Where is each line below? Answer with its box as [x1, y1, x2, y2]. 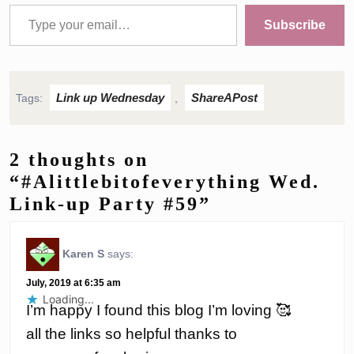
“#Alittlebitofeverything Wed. [9, 171, 320, 193]
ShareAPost [191, 91, 258, 105]
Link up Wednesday [56, 91, 164, 105]
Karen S [62, 247, 104, 260]
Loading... [43, 292, 94, 306]
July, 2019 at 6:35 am [26, 277, 121, 288]
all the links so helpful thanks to [26, 325, 237, 342]
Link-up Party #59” [9, 194, 211, 215]
